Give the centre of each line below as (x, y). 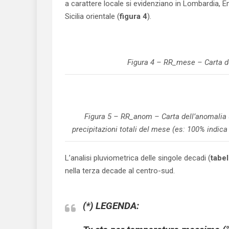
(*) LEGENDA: (111, 206)
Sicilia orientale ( (92, 16)
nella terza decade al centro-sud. (120, 171)
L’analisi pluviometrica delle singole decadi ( (138, 158)
